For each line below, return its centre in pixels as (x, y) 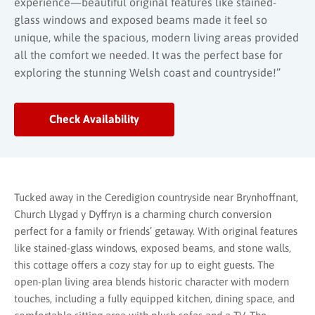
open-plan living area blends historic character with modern (152, 281)
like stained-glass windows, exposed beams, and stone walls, (153, 247)
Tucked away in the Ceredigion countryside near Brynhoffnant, (156, 197)
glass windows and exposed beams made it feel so (141, 19)
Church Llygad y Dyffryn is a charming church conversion (143, 214)
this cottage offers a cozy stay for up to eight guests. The (144, 264)
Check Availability (94, 119)
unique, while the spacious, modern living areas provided (156, 37)
